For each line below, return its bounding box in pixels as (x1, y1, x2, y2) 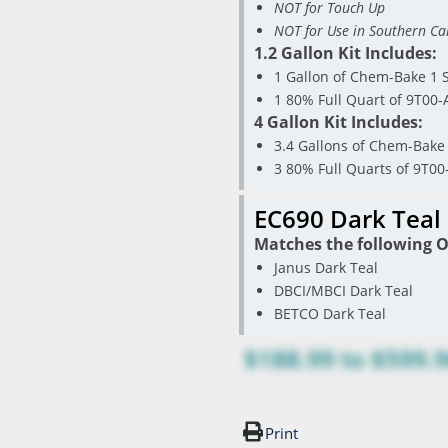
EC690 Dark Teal (254, 203, 441, 235)
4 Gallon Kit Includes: (254, 111, 423, 133)
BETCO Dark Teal (274, 304, 386, 323)
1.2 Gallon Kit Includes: (254, 42, 437, 64)
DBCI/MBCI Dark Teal (274, 281, 413, 300)
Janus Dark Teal (274, 258, 378, 277)
